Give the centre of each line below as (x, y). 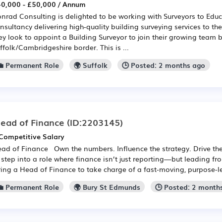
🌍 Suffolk (91, 65)
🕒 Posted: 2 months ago (164, 65)
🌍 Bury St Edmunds (107, 187)
